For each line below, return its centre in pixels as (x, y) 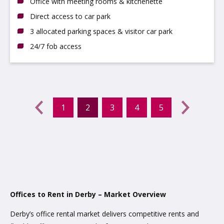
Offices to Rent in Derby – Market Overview (88, 194)
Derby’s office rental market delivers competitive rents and (104, 213)
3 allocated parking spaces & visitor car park (101, 31)
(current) (116, 112)
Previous (24, 81)
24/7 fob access (56, 46)
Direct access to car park (70, 16)
